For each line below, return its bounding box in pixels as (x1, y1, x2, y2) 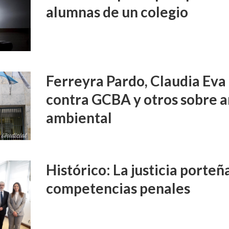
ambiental (46, 109, 112, 127)
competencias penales (46, 179, 191, 197)
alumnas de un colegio (46, 3, 189, 21)
